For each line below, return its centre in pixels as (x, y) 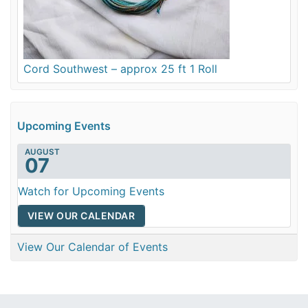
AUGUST (42, 152)
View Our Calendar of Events (92, 247)
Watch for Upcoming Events (91, 191)
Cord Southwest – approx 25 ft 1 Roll (121, 69)
